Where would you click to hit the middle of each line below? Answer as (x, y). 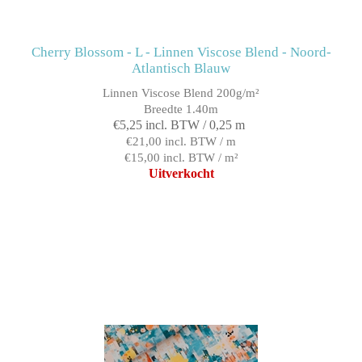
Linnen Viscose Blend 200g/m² (181, 93)
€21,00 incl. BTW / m (181, 141)
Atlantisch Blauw (181, 68)
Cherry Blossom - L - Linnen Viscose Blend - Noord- (181, 52)
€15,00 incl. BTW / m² (181, 157)
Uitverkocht (181, 173)
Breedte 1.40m (181, 109)
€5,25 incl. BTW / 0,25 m (179, 124)
